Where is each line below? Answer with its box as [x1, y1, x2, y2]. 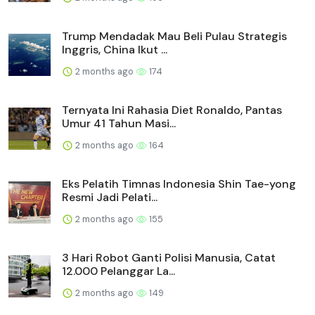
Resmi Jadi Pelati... [62, 189, 157, 205]
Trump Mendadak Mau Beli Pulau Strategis [62, 28, 287, 44]
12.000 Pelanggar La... [62, 263, 175, 278]
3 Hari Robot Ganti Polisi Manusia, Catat [62, 250, 276, 265]
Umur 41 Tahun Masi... [62, 115, 176, 131]
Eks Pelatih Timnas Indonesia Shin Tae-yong [62, 176, 296, 191]
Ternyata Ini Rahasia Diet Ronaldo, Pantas [62, 102, 282, 117]
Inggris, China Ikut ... [62, 41, 167, 57]
